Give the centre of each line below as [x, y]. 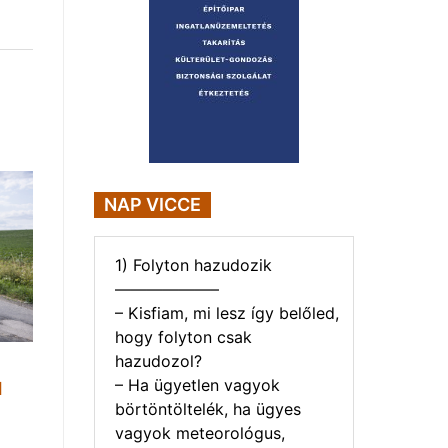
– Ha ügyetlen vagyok [197, 384]
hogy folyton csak [183, 336]
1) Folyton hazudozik [193, 264]
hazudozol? [158, 360]
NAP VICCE [152, 204]
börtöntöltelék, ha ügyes [208, 408]
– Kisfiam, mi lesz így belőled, [227, 312]
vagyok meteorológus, [200, 432]
